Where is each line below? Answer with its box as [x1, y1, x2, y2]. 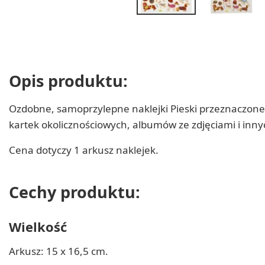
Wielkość [9, 217, 67, 235]
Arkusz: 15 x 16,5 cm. [9, 244, 108, 258]
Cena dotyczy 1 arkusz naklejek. [9, 143, 159, 157]
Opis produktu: [9, 69, 128, 92]
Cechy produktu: [9, 181, 140, 203]
